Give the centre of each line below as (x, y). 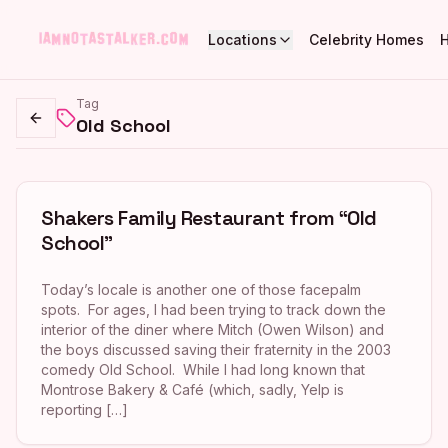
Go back (63, 126)
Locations (242, 39)
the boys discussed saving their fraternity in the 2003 (216, 349)
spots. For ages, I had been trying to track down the (213, 309)
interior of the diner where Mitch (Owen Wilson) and (212, 329)
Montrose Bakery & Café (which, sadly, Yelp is (192, 389)
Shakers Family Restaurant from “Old (209, 218)
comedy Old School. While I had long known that (203, 369)
